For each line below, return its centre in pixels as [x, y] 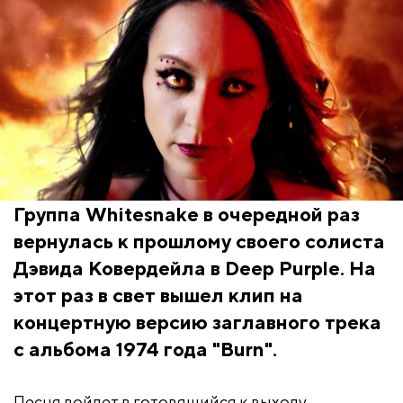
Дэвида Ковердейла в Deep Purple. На [195, 269]
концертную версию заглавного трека [197, 322]
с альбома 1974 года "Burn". [145, 349]
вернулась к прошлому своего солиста [199, 242]
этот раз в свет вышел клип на [158, 296]
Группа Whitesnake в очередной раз [187, 215]
